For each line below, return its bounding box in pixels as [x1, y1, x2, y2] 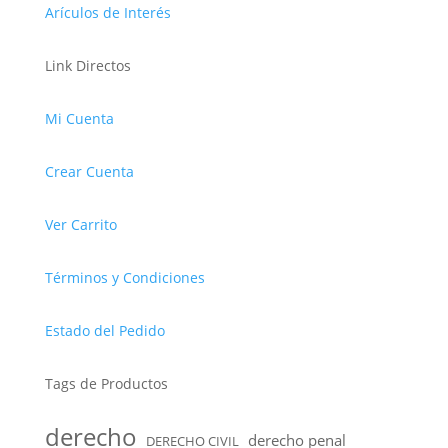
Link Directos [44, 56, 131, 76]
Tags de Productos [44, 374, 168, 394]
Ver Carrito [44, 215, 117, 235]
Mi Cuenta [44, 109, 114, 129]
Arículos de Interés [44, 3, 171, 23]
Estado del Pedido [44, 321, 165, 341]
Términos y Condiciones [44, 268, 205, 288]
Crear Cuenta [44, 162, 134, 182]
